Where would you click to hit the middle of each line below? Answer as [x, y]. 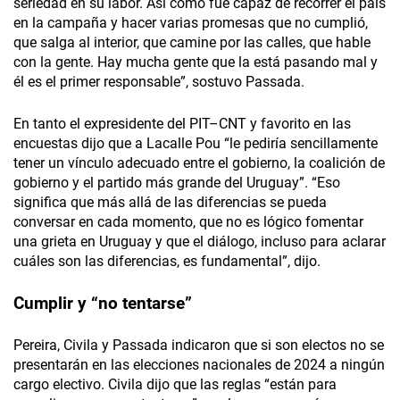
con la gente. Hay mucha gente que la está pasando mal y [196, 62]
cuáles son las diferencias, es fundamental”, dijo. [167, 262]
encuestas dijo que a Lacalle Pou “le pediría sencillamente [196, 144]
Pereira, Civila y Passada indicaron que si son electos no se [199, 346]
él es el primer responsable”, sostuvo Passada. [159, 82]
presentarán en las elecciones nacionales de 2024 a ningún [199, 365]
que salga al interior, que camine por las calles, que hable [192, 43]
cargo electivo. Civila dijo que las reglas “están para [175, 385]
